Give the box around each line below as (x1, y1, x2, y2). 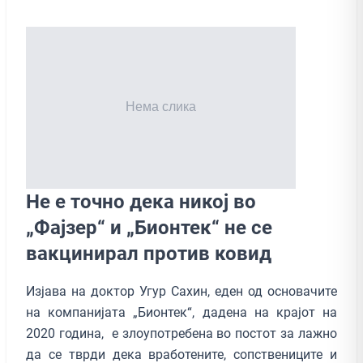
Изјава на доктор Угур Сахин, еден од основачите (26, 283, 337, 299)
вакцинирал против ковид (26, 241, 271, 265)
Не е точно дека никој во (26, 190, 256, 213)
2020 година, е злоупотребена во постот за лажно (26, 325, 337, 341)
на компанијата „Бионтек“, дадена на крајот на (26, 304, 337, 320)
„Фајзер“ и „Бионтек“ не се (26, 216, 272, 239)
